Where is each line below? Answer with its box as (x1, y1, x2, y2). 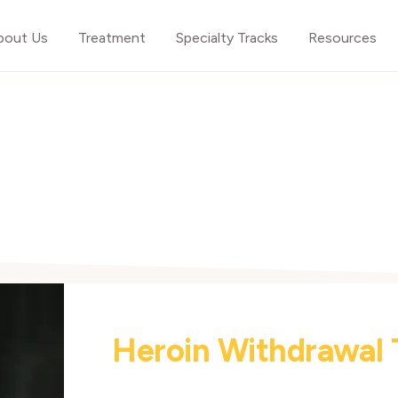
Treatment (78, 29, 146, 46)
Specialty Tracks (176, 29, 278, 46)
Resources (308, 29, 377, 46)
